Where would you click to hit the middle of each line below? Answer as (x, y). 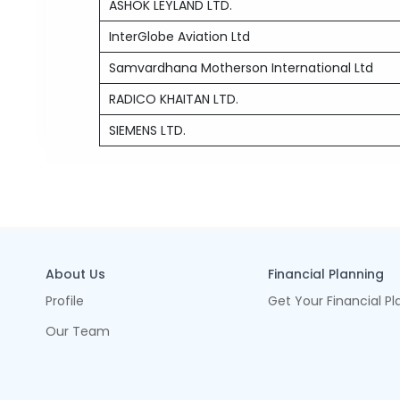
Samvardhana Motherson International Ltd (242, 68)
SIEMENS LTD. (148, 130)
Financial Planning (325, 274)
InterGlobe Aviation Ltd (180, 37)
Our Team (78, 331)
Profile (65, 301)
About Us (76, 274)
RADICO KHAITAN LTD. (174, 99)
